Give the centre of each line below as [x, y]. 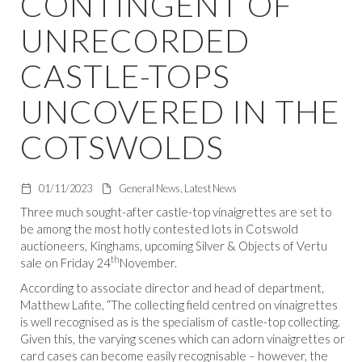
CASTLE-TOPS [125, 76]
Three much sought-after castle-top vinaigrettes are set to [176, 211]
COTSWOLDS [122, 147]
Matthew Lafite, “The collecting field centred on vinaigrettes [179, 304]
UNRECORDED [135, 40]
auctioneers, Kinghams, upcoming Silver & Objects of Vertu [174, 245]
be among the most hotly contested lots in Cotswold [159, 228]
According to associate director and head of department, [172, 287]
